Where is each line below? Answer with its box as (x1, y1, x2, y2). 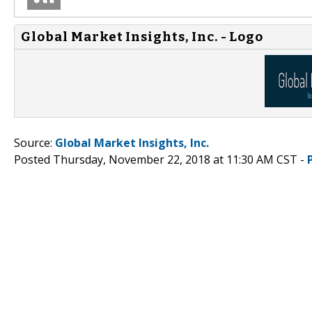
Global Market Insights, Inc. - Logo (21, 29, 264, 45)
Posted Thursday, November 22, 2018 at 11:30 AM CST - (14, 151, 307, 167)
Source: (14, 134, 55, 150)
